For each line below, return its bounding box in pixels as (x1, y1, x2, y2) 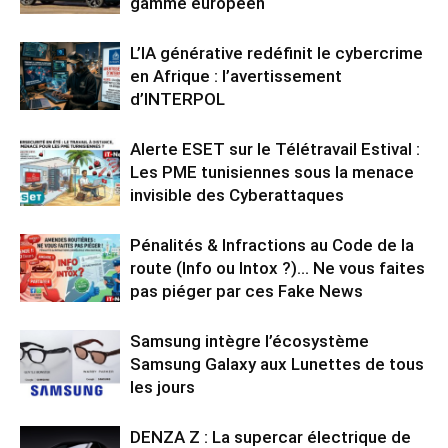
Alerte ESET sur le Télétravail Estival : (130, 138, 420, 159)
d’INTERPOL (130, 88, 225, 109)
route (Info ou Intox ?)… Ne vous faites (130, 257, 425, 278)
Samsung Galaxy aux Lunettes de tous (130, 353, 424, 374)
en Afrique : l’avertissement (130, 65, 342, 86)
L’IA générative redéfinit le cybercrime (130, 42, 423, 63)
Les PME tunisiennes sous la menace (130, 161, 414, 182)
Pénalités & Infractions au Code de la (130, 234, 414, 255)
